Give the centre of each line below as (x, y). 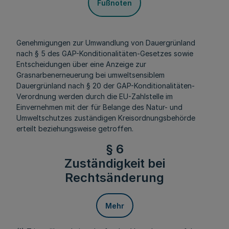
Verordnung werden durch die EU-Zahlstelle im (95, 96)
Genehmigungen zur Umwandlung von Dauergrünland (106, 43)
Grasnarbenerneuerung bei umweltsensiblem (90, 75)
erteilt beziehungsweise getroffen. (75, 129)
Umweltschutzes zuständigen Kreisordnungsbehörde (106, 118)
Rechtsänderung (114, 178)
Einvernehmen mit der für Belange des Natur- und (99, 107)
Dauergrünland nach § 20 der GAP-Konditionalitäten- (106, 86)
